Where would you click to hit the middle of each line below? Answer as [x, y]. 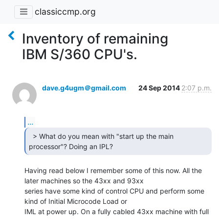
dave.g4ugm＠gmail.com [84, 88]
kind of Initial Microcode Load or [76, 201]
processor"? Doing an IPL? [72, 146]
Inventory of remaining [95, 38]
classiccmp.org [65, 12]
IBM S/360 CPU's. [80, 54]
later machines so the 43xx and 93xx [84, 180]
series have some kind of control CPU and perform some [114, 191]
